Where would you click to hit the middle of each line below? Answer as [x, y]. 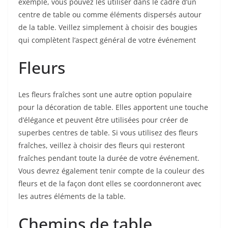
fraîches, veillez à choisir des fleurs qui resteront [102, 146]
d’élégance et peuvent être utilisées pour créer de [103, 120]
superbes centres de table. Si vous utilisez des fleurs [108, 133]
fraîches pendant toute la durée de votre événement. [109, 158]
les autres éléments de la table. [72, 196]
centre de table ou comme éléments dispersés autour [110, 15]
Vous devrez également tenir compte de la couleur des [111, 171]
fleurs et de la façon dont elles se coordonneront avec [110, 184]
